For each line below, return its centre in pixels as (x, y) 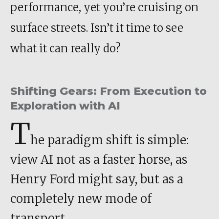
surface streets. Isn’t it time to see (97, 28)
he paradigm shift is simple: (109, 140)
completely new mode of (81, 198)
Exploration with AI (65, 106)
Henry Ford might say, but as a (97, 179)
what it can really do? (66, 48)
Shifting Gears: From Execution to (109, 91)
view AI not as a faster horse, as (99, 159)
